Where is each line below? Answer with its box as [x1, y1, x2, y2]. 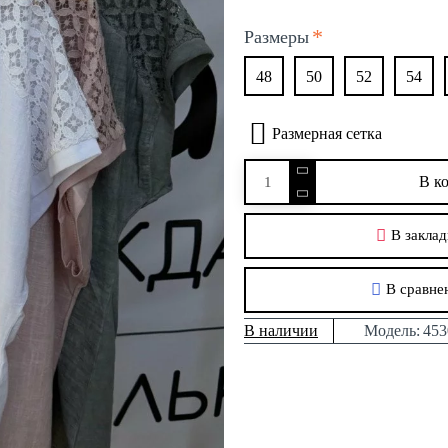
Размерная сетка [272, 125, 382, 142]
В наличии [244, 322, 318, 339]
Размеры [244, 27, 309, 47]
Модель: [364, 322, 420, 339]
